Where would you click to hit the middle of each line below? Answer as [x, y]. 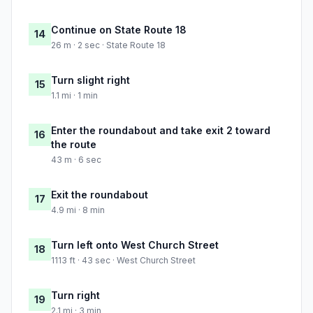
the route [74, 145]
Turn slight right [90, 80]
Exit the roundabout [100, 195]
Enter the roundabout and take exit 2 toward [161, 131]
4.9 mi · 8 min [78, 210]
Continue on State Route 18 [119, 30]
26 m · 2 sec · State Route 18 [108, 45]
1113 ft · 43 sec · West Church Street [123, 261]
